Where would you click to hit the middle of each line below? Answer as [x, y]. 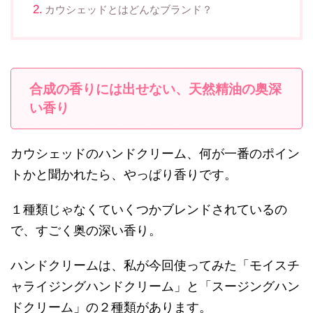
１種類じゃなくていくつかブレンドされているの [149, 210]
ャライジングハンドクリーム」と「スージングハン [155, 287]
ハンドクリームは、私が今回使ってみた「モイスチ [155, 266]
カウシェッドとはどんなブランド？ [128, 9]
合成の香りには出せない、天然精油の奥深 [155, 89]
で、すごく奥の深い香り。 [86, 231]
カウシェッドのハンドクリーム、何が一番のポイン [155, 154]
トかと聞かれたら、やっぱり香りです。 [124, 175]
